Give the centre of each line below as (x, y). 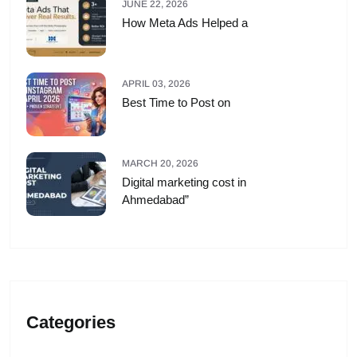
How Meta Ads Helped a (185, 23)
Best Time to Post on (176, 103)
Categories (71, 323)
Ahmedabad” (155, 200)
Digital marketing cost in (184, 182)
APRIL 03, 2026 (156, 84)
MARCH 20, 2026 (160, 164)
